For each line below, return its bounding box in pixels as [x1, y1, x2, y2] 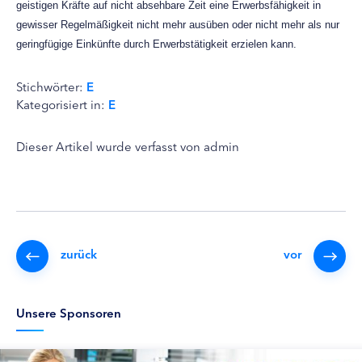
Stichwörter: [16, 78, 86, 95]
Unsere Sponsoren [16, 304, 121, 321]
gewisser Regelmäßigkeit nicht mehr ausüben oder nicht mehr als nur [16, 19, 339, 31]
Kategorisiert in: [16, 95, 108, 112]
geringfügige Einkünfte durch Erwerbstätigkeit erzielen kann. [16, 38, 297, 50]
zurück [61, 245, 97, 262]
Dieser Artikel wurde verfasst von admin [16, 137, 239, 154]
